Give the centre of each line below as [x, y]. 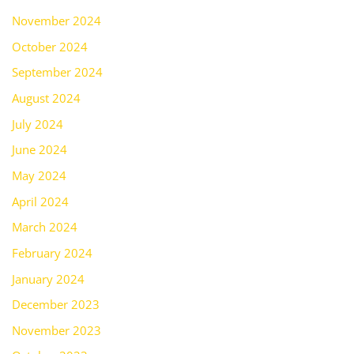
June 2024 [39, 150]
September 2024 [57, 72]
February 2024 [52, 252]
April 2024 [40, 201]
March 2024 [44, 227]
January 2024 [48, 279]
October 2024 [49, 46]
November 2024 [56, 21]
